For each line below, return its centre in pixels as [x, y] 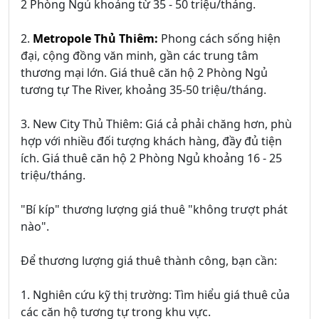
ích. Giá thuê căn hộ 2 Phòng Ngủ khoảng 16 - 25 [151, 158]
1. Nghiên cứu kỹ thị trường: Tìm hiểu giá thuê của [155, 295]
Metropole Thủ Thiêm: [95, 39]
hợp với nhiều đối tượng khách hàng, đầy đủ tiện [151, 141]
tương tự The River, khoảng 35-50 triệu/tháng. [143, 90]
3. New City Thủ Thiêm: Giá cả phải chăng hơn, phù [156, 124]
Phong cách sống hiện [219, 39]
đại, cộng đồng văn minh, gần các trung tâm [140, 56]
